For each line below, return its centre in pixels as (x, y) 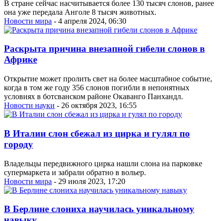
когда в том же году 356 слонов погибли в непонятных (97, 88)
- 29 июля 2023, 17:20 (89, 181)
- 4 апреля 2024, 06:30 (89, 21)
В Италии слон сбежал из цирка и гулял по (97, 133)
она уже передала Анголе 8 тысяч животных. (80, 12)
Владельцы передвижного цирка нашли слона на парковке (103, 163)
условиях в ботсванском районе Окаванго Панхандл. (93, 97)
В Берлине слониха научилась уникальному (99, 209)
